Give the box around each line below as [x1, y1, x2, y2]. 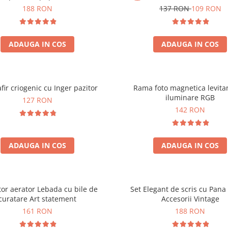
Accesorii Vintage [161, 194, 219, 204]
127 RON [22, 95, 53, 105]
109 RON [191, 4, 221, 13]
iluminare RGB [165, 93, 215, 102]
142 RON [175, 105, 206, 115]
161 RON [22, 206, 53, 216]
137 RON [159, 4, 191, 13]
